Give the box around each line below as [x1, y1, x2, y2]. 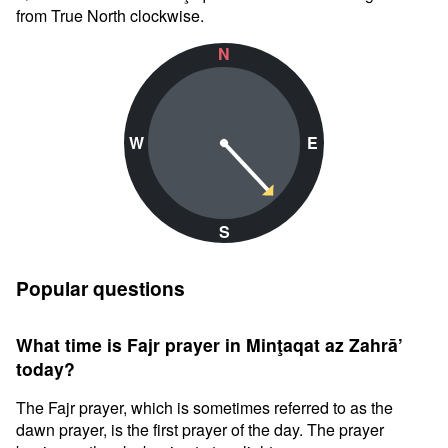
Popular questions [16, 274, 185, 302]
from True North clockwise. [16, 4, 204, 27]
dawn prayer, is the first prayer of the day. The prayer [16, 418, 384, 441]
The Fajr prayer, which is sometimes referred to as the [16, 396, 393, 419]
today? [16, 356, 75, 381]
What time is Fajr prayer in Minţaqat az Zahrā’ [16, 332, 403, 357]
